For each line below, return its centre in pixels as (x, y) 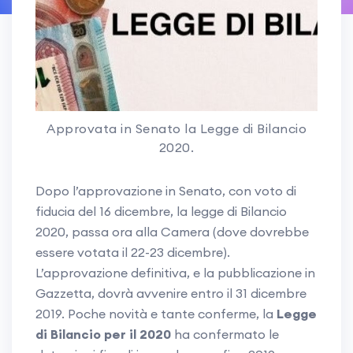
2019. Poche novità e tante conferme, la (156, 314)
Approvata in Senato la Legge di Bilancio (176, 129)
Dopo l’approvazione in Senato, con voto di (166, 191)
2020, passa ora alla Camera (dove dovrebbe (172, 232)
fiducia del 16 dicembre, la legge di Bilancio (161, 212)
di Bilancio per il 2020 (103, 334)
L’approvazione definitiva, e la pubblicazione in (175, 273)
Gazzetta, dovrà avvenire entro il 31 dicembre (171, 294)
